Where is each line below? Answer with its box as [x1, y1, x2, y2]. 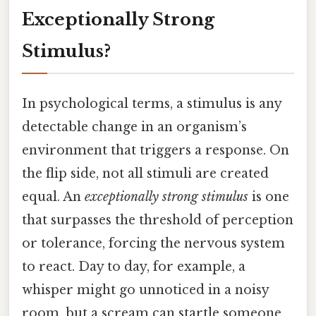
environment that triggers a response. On [22, 142, 289, 159]
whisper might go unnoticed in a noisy [22, 282, 269, 298]
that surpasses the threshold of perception [22, 212, 293, 229]
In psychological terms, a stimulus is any [22, 96, 281, 112]
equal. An [22, 189, 85, 205]
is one [248, 189, 289, 205]
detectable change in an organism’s [22, 119, 247, 135]
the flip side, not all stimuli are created [22, 166, 269, 182]
